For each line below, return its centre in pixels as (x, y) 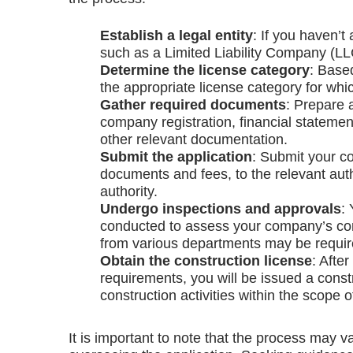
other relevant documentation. (194, 140)
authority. (129, 192)
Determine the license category (205, 71)
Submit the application (176, 157)
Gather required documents (193, 105)
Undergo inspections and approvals (221, 209)
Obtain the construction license (206, 261)
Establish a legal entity (176, 36)
